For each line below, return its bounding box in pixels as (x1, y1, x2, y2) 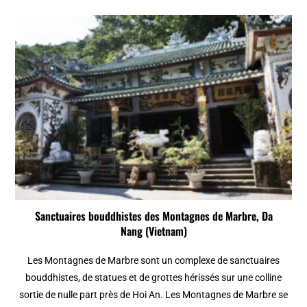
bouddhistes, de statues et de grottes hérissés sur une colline (25, 272, 282, 284)
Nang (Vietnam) (120, 223, 187, 240)
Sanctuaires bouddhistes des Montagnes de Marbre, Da (34, 208, 273, 225)
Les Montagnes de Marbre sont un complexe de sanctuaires (27, 255, 280, 267)
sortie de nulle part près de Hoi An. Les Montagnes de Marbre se (19, 289, 288, 301)
